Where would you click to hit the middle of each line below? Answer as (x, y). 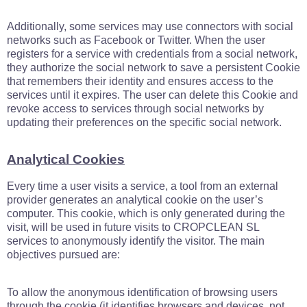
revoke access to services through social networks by (135, 109)
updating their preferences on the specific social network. (144, 122)
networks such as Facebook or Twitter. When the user (136, 40)
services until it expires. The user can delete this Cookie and (152, 95)
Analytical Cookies (66, 159)
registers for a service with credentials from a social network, (152, 54)
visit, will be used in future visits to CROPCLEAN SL (133, 227)
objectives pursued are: (63, 255)
